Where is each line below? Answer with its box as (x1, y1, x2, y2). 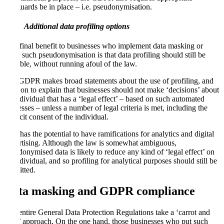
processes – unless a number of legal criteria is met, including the (4, 103, 207, 112)
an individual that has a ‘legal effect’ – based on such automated (4, 94, 204, 103)
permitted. (4, 165, 35, 174)
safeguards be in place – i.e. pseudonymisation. (4, 2, 152, 11)
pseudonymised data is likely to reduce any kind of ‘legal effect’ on (4, 147, 214, 156)
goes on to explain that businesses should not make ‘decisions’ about (4, 85, 219, 94)
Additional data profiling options (24, 22, 129, 31)
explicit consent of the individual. (4, 112, 108, 121)
